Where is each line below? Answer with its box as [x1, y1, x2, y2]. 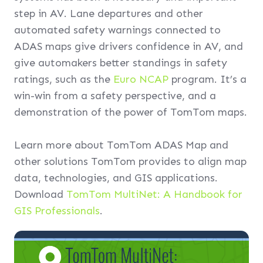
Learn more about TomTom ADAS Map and [14, 139, 228, 151]
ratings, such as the [14, 73, 113, 86]
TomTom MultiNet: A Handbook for [66, 188, 242, 201]
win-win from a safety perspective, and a [14, 89, 216, 102]
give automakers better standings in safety [14, 56, 227, 69]
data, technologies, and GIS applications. [14, 171, 218, 184]
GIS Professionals [14, 204, 100, 217]
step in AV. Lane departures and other [14, 7, 203, 20]
